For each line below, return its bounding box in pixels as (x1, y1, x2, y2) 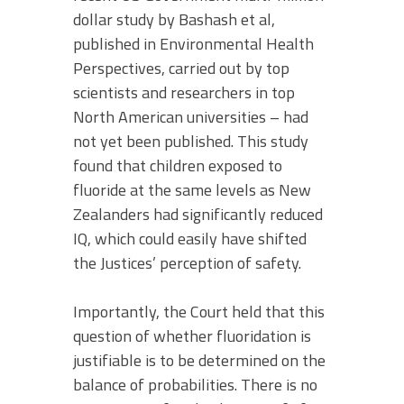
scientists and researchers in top (73, 79, 295, 105)
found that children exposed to (73, 152, 282, 178)
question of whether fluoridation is (73, 323, 311, 348)
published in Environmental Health (73, 31, 314, 56)
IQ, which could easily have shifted (73, 225, 307, 251)
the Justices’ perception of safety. (73, 250, 301, 275)
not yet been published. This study (73, 128, 308, 153)
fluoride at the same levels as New (73, 177, 311, 202)
